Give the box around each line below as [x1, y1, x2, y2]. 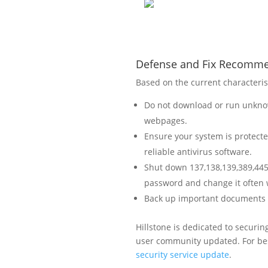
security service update [136, 248, 229, 260]
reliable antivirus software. [144, 145, 252, 157]
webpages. [144, 114, 187, 126]
